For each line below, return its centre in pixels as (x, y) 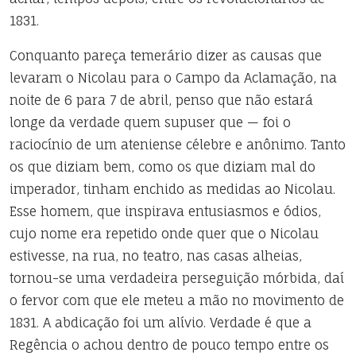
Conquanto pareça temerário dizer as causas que (166, 56)
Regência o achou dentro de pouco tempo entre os (169, 345)
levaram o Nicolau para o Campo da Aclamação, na (173, 78)
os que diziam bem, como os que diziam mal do (163, 167)
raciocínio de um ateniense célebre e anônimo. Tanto (178, 145)
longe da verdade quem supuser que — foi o (150, 122)
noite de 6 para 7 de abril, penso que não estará (161, 100)
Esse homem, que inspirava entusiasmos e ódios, (165, 211)
